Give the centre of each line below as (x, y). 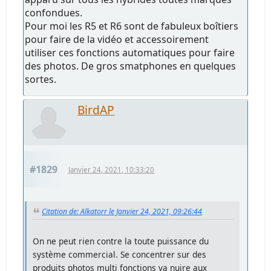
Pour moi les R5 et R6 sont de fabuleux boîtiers (132, 26)
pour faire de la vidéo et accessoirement (117, 39)
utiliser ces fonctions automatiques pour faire (130, 52)
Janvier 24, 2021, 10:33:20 (112, 169)
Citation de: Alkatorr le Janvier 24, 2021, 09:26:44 (122, 211)
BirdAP (96, 109)
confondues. (54, 12)
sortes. (41, 79)
